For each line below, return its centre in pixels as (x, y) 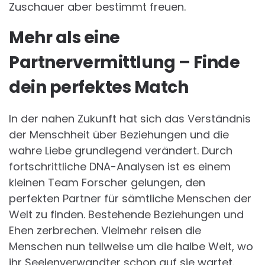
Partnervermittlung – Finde (124, 63)
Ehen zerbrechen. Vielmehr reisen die (105, 231)
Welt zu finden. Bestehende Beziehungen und (126, 215)
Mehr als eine (64, 38)
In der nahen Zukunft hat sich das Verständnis (130, 119)
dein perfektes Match (98, 88)
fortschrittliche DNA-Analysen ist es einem (120, 167)
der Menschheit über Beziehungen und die (119, 135)
